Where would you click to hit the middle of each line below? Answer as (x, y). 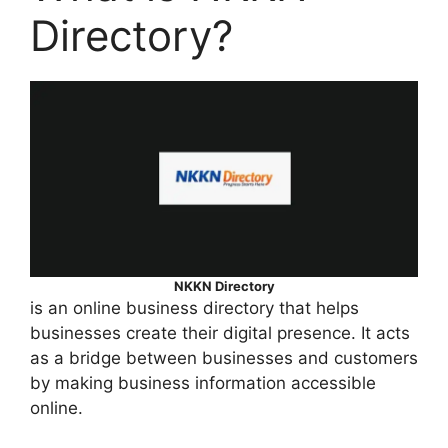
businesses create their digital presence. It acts (220, 332)
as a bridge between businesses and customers (224, 357)
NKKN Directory (224, 285)
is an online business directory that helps (194, 307)
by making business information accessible (203, 382)
